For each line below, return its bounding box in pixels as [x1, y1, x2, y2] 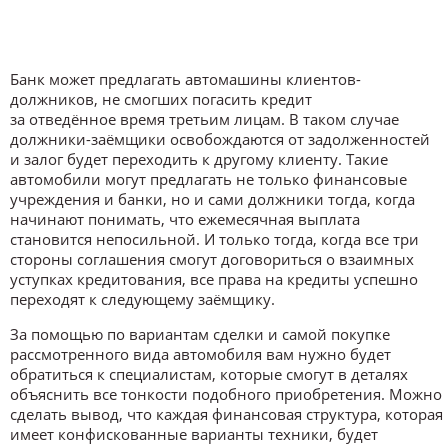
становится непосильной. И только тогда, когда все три [10, 228, 419, 249]
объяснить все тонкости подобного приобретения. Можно [10, 383, 442, 404]
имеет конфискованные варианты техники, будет [10, 423, 378, 444]
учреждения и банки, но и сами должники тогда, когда [10, 188, 415, 209]
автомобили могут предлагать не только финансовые [10, 168, 407, 189]
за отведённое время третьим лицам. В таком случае [10, 108, 399, 129]
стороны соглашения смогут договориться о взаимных [10, 248, 414, 269]
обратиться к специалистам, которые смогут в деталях [10, 363, 408, 384]
